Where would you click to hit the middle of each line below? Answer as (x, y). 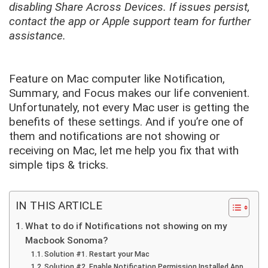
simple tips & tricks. (59, 165)
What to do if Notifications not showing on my (126, 226)
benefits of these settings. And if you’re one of (127, 121)
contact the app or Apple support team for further (130, 21)
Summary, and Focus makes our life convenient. (129, 93)
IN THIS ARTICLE (59, 205)
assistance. (37, 35)
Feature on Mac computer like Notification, (117, 78)
